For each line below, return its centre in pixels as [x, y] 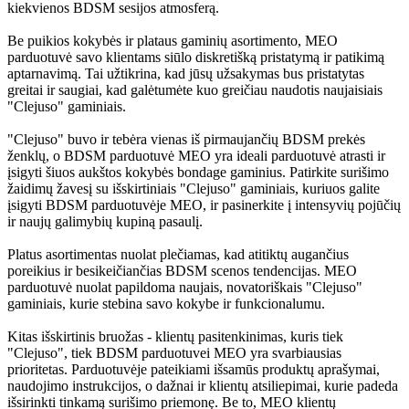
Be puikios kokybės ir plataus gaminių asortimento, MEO [173, 41]
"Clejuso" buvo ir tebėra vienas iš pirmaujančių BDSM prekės [186, 140]
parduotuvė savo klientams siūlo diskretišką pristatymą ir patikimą [196, 58]
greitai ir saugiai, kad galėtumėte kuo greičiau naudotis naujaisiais [195, 90]
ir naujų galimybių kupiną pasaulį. [105, 222]
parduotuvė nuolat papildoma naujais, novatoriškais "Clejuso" [185, 288]
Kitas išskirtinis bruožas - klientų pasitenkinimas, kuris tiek [175, 337]
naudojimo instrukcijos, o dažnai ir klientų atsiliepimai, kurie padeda [203, 386]
